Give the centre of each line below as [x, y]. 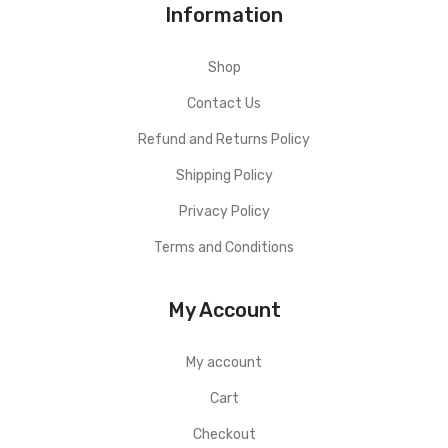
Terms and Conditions [224, 248]
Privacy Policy [224, 212]
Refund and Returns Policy [224, 140]
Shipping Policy [224, 176]
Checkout [224, 435]
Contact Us [224, 104]
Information [224, 15]
